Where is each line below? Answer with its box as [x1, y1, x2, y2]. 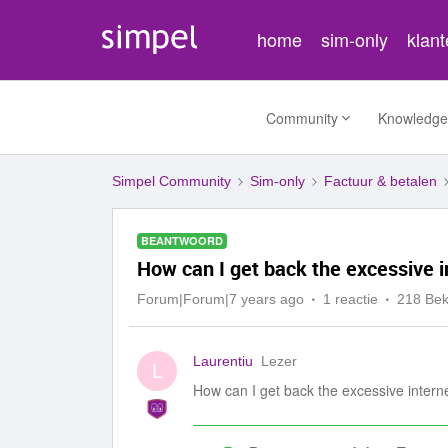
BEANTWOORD [141, 233, 223, 248]
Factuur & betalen [324, 173, 437, 189]
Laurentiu [193, 353, 253, 369]
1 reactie [323, 291, 378, 307]
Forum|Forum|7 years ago [137, 291, 304, 307]
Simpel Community [112, 173, 231, 189]
